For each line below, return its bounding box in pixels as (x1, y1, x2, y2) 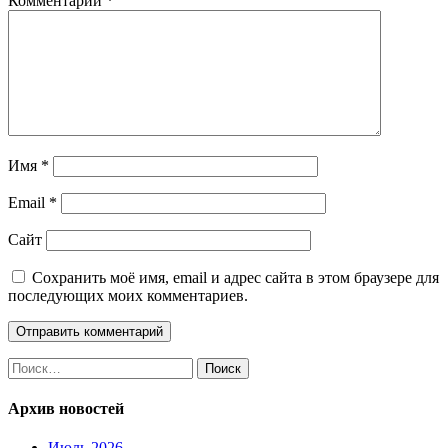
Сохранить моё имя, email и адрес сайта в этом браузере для (32, 268, 439, 286)
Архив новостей (8, 400, 124, 418)
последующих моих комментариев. (8, 286, 248, 304)
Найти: (7, 356, 55, 374)
